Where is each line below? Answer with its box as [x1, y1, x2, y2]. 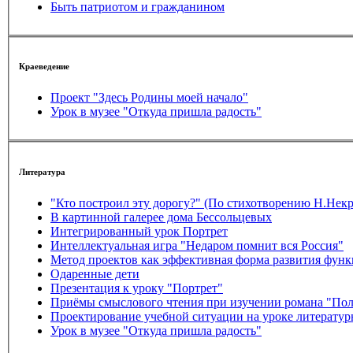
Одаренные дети [50, 266, 139, 281]
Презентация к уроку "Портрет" [50, 281, 223, 295]
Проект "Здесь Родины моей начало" [50, 91, 248, 105]
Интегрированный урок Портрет [183, 224, 228, 238]
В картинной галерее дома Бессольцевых [50, 210, 272, 224]
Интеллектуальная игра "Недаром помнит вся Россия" [50, 238, 344, 252]
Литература [19, 166, 65, 176]
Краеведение [19, 61, 69, 72]
